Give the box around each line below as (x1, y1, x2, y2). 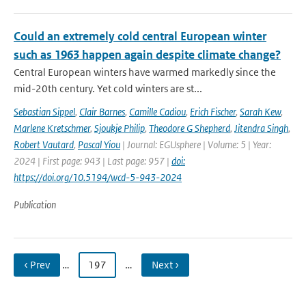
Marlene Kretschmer (14, 122, 90, 135)
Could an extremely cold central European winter (14, 29, 266, 44)
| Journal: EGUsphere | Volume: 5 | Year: (120, 138, 271, 151)
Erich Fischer (190, 105, 236, 118)
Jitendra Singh (234, 122, 288, 135)
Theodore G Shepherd (149, 122, 230, 135)
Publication (14, 198, 56, 211)
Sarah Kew (240, 105, 281, 118)
